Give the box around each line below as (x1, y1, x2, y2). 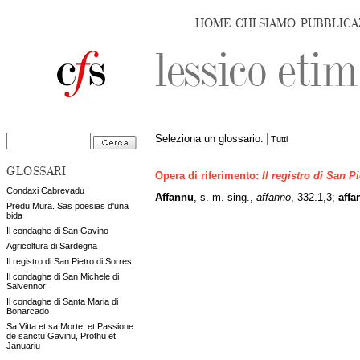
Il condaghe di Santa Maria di (6, 297, 118, 306)
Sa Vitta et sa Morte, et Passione (6, 321, 133, 331)
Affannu (155, 191, 194, 203)
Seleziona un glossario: (155, 133, 267, 145)
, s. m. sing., (194, 191, 256, 203)
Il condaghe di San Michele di (6, 272, 119, 281)
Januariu (6, 341, 40, 350)
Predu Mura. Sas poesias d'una (6, 201, 129, 211)
